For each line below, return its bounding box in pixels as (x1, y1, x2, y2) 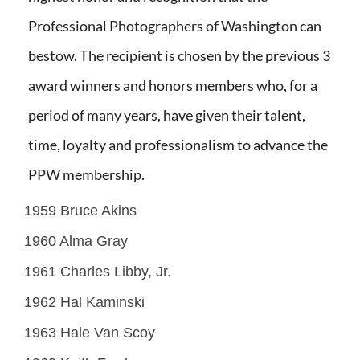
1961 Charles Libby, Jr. (24, 264, 171, 280)
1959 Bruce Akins (24, 202, 137, 219)
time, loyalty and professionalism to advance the (28, 136, 328, 154)
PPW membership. (28, 166, 145, 184)
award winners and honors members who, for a (28, 76, 317, 95)
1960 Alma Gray (24, 233, 128, 250)
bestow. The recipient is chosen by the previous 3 (28, 47, 330, 65)
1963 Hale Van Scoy (24, 325, 155, 342)
